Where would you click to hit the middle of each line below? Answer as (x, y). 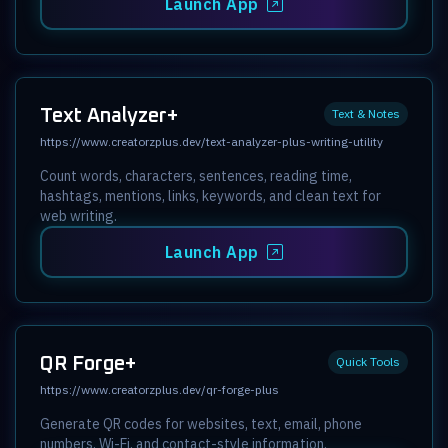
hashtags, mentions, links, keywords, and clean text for (210, 195)
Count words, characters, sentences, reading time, (196, 175)
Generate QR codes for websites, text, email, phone (201, 423)
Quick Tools (368, 361)
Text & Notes (366, 113)
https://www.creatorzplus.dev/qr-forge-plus (159, 389)
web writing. (78, 215)
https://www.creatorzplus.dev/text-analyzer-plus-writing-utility (211, 141)
